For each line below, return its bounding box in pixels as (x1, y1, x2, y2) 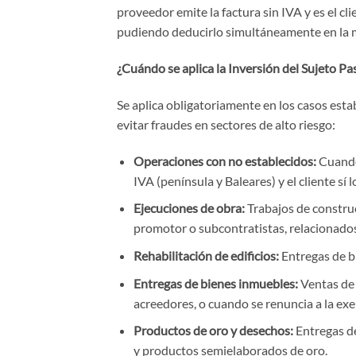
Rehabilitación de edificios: (133, 247, 279, 263)
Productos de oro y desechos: (133, 323, 293, 339)
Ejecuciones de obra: (133, 200, 245, 216)
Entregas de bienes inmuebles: (133, 275, 298, 291)
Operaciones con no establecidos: (133, 153, 316, 168)
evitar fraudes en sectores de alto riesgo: (117, 116, 338, 132)
